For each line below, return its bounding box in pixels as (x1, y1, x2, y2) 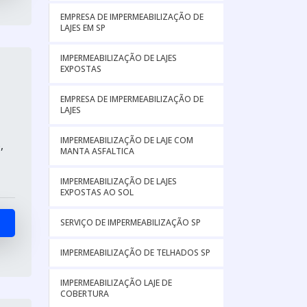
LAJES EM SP (60, 22, 106, 34)
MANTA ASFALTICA (60, 145, 134, 157)
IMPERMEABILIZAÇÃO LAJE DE (60, 277, 172, 288)
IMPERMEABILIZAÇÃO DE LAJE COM (60, 134, 193, 146)
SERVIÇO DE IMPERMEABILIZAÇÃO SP (60, 217, 201, 228)
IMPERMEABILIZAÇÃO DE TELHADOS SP (60, 247, 210, 258)
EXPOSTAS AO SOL (60, 186, 134, 198)
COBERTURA (60, 288, 109, 299)
